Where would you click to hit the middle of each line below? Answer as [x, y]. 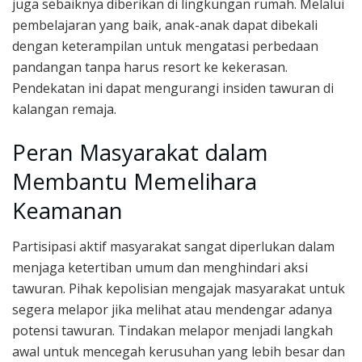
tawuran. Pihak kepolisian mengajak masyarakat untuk [179, 289]
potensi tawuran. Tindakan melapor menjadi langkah [173, 331]
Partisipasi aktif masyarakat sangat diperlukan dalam [173, 247]
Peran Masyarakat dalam [140, 152]
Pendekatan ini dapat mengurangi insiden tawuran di [173, 88]
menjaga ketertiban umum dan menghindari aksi [160, 268]
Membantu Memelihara [135, 181]
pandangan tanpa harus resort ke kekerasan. [150, 67]
